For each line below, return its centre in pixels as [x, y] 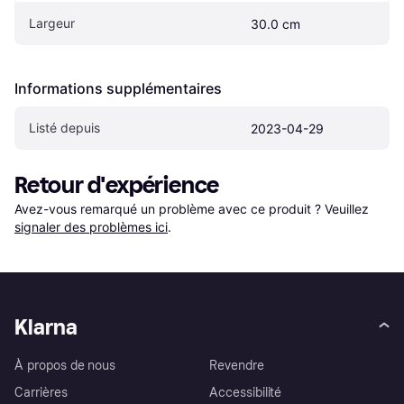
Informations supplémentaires [118, 89]
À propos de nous [65, 366]
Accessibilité [246, 393]
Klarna [46, 327]
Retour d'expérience [117, 186]
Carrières [41, 393]
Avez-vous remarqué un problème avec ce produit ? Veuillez [193, 209]
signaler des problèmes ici [91, 227]
